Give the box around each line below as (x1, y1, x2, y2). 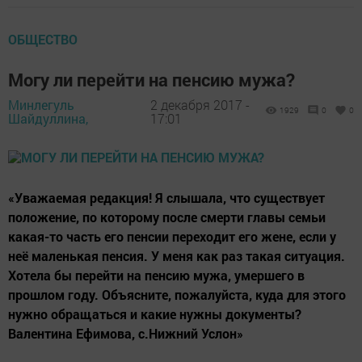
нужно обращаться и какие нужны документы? (8, 305, 301, 322)
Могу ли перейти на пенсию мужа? (8, 67, 295, 91)
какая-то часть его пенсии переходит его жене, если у (8, 227, 336, 245)
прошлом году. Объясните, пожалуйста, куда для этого (8, 285, 346, 303)
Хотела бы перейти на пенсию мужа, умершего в (8, 266, 305, 284)
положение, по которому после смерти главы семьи (8, 208, 326, 225)
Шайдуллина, (8, 110, 88, 128)
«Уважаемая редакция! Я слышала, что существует (8, 188, 325, 206)
